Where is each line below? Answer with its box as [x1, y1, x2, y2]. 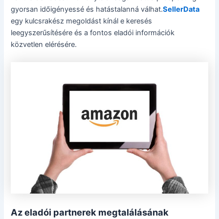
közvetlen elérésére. [11, 40, 77, 49]
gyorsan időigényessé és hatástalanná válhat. [11, 5, 163, 14]
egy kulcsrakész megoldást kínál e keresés [11, 17, 153, 26]
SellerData [163, 5, 200, 14]
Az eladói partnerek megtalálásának [11, 207, 169, 218]
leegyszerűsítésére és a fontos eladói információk [11, 28, 175, 38]
